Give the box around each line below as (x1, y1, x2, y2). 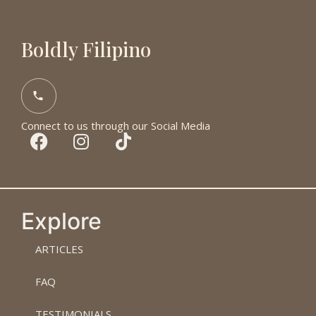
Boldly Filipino (21, 35, 151, 62)
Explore (21, 207, 102, 235)
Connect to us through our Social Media (21, 118, 210, 133)
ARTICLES (35, 241, 83, 256)
